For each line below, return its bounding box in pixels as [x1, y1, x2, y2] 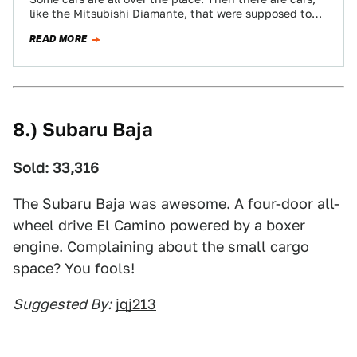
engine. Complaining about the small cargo [13, 238, 309, 255]
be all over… [29, 22, 94, 34]
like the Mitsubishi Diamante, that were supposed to [29, 7, 312, 20]
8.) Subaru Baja [13, 118, 153, 141]
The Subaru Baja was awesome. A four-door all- [13, 195, 339, 212]
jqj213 [116, 296, 156, 312]
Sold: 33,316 [13, 159, 99, 176]
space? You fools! [13, 260, 135, 277]
